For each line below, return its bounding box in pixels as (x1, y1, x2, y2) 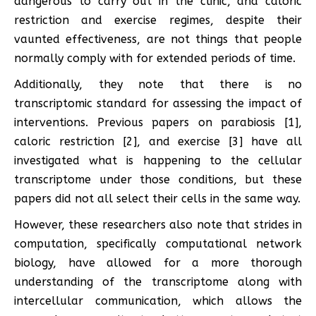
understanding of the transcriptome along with (14, 274, 302, 288)
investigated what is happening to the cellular (14, 153, 302, 167)
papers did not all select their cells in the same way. (14, 191, 300, 205)
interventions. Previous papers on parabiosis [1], (14, 115, 302, 129)
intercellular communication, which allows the (14, 293, 302, 308)
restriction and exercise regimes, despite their (14, 13, 302, 27)
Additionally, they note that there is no (14, 77, 302, 91)
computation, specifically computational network (14, 236, 302, 250)
